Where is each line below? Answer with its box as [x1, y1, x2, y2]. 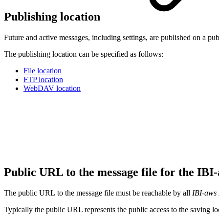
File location [23, 66, 62, 75]
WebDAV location [23, 84, 81, 93]
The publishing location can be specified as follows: [4, 50, 163, 59]
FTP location [23, 75, 63, 84]
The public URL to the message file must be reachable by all [4, 189, 192, 197]
